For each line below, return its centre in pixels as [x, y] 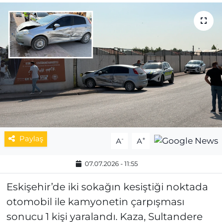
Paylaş [31, 139]
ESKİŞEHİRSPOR [64, 43]
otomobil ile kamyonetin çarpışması [95, 202]
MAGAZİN [49, 18]
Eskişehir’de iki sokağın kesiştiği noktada [107, 187]
